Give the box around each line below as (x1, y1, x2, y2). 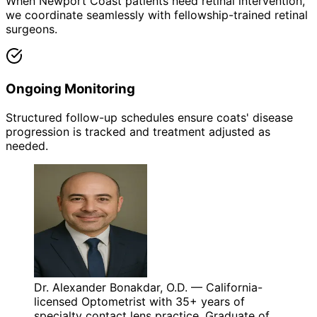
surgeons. (6, 22, 57, 37)
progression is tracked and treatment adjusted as (6, 124, 270, 139)
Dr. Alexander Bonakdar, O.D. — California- (34, 279, 263, 294)
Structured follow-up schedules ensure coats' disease (6, 110, 293, 125)
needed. (6, 138, 48, 153)
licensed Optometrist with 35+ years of (34, 294, 245, 309)
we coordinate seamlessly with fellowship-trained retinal (6, 8, 308, 23)
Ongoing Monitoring (6, 80, 135, 97)
